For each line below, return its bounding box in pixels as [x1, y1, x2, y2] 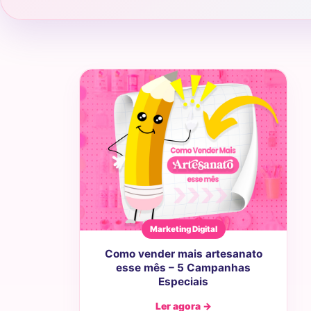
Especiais [158, 275, 208, 289]
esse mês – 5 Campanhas [116, 261, 251, 275]
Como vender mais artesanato [104, 247, 262, 261]
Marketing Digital [149, 224, 217, 235]
